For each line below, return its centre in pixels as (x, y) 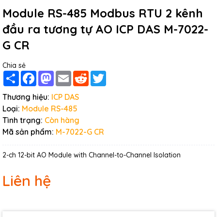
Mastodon (70, 75)
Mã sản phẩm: (28, 132)
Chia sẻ (14, 65)
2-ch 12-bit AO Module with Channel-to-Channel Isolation (92, 155)
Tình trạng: (23, 120)
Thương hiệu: (26, 97)
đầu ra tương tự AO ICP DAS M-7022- (105, 29)
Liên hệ (27, 181)
